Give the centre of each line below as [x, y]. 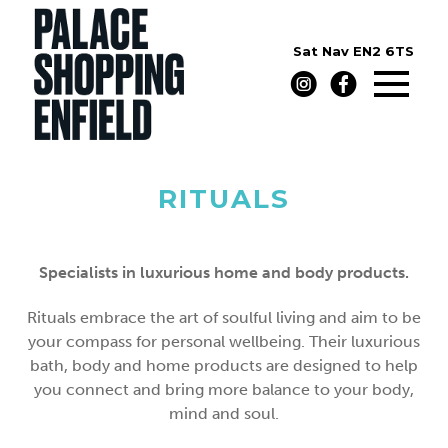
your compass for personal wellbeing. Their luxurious [224, 341]
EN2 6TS [384, 51]
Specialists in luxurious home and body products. [224, 272]
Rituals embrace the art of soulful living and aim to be [224, 317]
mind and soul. [224, 413]
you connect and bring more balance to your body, [224, 389]
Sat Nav [321, 51]
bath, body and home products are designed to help [224, 365]
